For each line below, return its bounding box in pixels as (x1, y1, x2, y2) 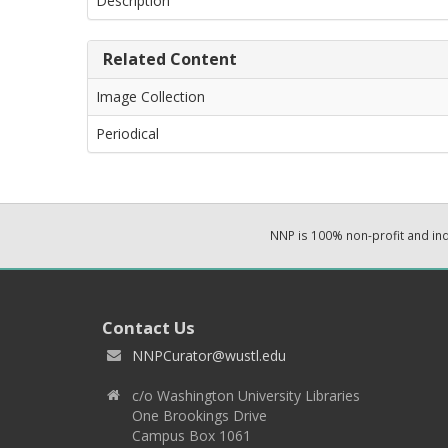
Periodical (96, 124, 159, 143)
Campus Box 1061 (132, 426, 251, 445)
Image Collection (96, 87, 205, 106)
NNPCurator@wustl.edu (132, 346, 286, 365)
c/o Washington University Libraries (132, 386, 360, 405)
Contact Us (102, 316, 195, 339)
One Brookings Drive (132, 406, 267, 425)
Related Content (103, 48, 237, 70)
